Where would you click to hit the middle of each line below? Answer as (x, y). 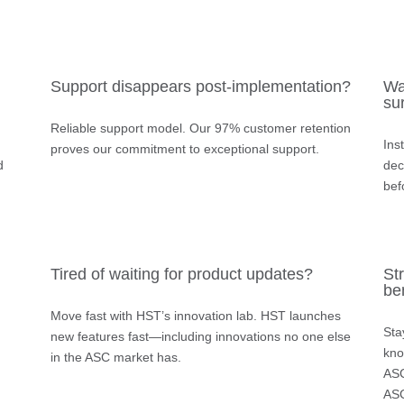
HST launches (298, 315)
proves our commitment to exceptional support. (184, 148)
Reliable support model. (118, 128)
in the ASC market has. (115, 357)
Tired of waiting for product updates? (181, 274)
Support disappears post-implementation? (200, 86)
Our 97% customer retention (268, 128)
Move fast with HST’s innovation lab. (153, 315)
